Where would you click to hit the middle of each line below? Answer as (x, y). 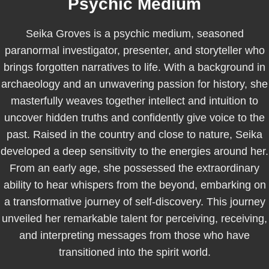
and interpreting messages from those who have (134, 235)
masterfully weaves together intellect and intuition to (134, 101)
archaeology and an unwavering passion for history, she (134, 84)
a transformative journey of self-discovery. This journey (134, 202)
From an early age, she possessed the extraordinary (134, 168)
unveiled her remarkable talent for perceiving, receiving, (134, 219)
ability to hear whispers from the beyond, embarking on (134, 185)
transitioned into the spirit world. (134, 252)
